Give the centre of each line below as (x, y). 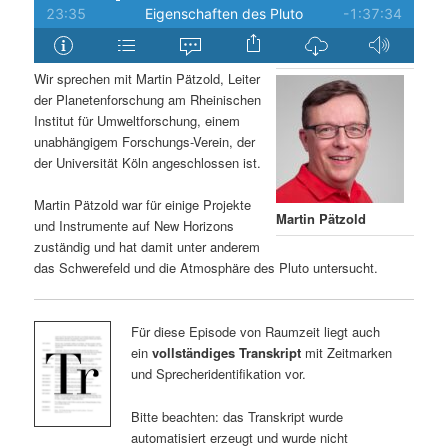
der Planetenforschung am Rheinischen (148, 100)
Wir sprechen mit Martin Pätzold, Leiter (147, 79)
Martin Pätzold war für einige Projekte (143, 205)
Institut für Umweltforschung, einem (137, 121)
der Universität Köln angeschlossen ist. (148, 163)
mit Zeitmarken (346, 353)
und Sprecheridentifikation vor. (218, 374)
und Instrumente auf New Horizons (134, 226)
